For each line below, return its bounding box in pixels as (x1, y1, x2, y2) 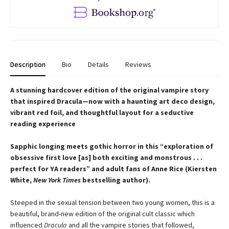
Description (10, 59, 45, 69)
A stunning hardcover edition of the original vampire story (10, 85, 209, 95)
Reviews (125, 59, 151, 69)
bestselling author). (82, 175, 150, 185)
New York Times (33, 175, 82, 185)
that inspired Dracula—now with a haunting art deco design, (10, 96, 215, 106)
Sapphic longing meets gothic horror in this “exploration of (10, 141, 213, 151)
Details (88, 59, 109, 69)
